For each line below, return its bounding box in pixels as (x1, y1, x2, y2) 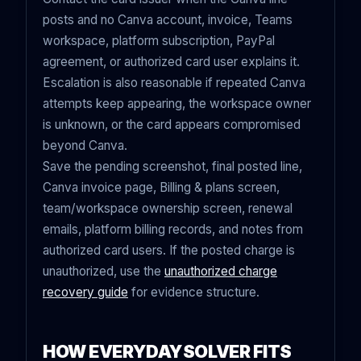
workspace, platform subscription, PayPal (43, 33, 275, 49)
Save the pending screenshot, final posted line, (43, 159, 302, 175)
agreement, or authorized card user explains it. (43, 54, 300, 70)
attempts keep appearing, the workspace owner (43, 96, 311, 112)
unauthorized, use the (43, 263, 164, 280)
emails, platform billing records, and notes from (43, 222, 303, 238)
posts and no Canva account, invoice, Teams (43, 12, 293, 28)
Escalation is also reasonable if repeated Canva (43, 75, 305, 91)
